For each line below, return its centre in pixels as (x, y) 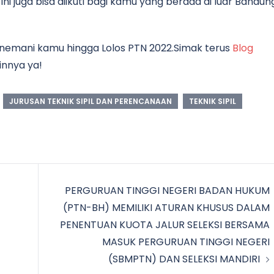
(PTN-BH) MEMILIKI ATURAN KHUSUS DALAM (166, 208)
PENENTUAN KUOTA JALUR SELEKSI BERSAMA (165, 225)
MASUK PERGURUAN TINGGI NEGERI (186, 242)
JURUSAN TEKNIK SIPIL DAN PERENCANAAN (91, 102)
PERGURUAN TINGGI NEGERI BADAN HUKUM (167, 191)
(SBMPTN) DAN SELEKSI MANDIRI (184, 259)
